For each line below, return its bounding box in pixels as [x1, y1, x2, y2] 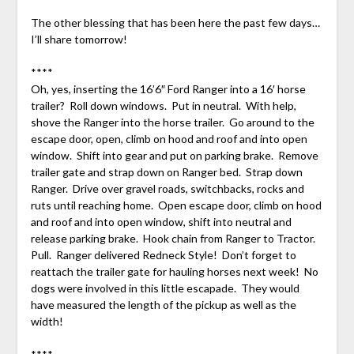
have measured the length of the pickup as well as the [30, 297, 296, 311]
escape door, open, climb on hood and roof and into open [30, 131, 307, 145]
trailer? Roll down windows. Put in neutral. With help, [30, 98, 296, 112]
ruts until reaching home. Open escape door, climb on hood [30, 198, 322, 212]
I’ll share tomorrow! [30, 32, 127, 46]
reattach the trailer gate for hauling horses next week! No [30, 264, 318, 278]
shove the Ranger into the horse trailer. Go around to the [30, 115, 314, 129]
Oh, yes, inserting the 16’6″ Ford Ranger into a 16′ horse [30, 81, 306, 96]
